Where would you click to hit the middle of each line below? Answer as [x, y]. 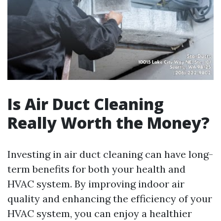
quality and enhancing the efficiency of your [110, 199]
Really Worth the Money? [109, 123]
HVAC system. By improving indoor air [96, 184]
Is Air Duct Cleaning [86, 104]
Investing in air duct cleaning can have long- [110, 154]
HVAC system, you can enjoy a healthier [100, 214]
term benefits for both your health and [96, 169]
